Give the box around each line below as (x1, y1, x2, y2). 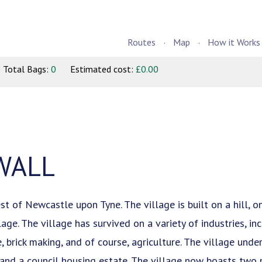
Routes (127, 36, 156, 48)
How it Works (208, 36, 260, 48)
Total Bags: (3, 63, 51, 75)
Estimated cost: (70, 63, 136, 75)
